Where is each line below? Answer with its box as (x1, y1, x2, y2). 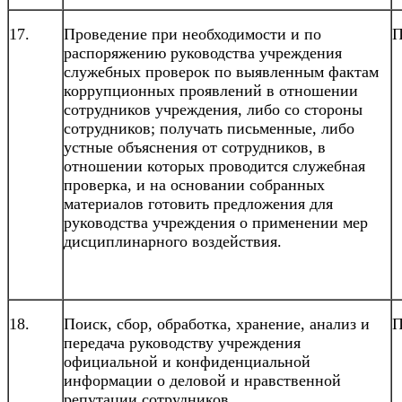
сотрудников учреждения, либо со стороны (64, 100, 363, 118)
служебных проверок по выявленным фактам (64, 62, 379, 81)
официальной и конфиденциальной (64, 352, 310, 371)
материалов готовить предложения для (64, 194, 333, 213)
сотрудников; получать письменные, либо (64, 118, 354, 137)
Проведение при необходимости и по (64, 24, 321, 43)
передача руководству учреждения (64, 333, 301, 352)
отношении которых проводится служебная (64, 156, 365, 175)
